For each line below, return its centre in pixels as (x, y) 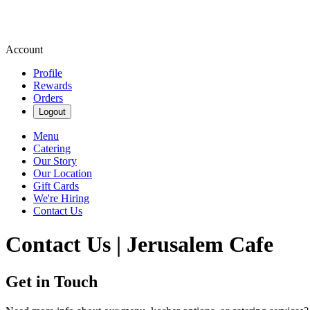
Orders (48, 98)
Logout (52, 112)
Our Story (55, 161)
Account (24, 49)
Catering (52, 148)
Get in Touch (52, 281)
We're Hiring (61, 198)
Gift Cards (56, 186)
